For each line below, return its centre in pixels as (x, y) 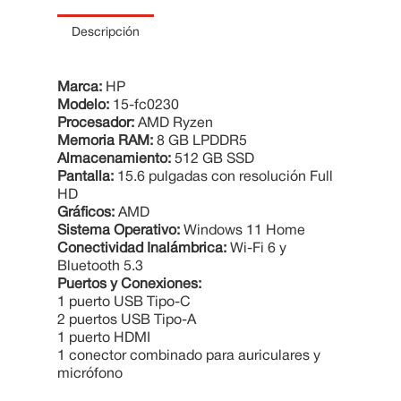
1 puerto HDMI (104, 338)
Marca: (80, 88)
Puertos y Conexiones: (129, 285)
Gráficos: (86, 213)
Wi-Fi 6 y (256, 249)
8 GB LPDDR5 (200, 141)
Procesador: (96, 124)
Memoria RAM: (105, 141)
